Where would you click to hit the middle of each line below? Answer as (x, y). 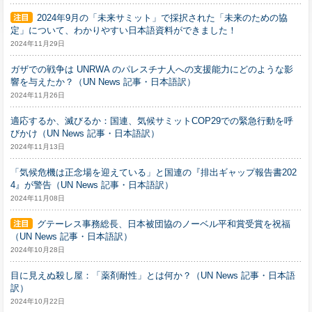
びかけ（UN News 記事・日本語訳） (85, 133)
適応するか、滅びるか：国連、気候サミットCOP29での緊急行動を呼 (152, 121)
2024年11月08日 (38, 198)
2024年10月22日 (38, 301)
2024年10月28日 (38, 250)
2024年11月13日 (38, 147)
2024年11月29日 (38, 44)
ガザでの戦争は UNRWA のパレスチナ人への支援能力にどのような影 (152, 69)
